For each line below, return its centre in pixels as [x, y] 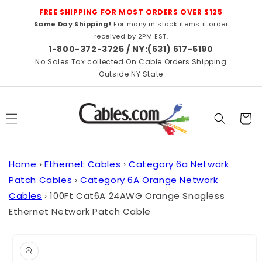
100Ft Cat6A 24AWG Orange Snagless [137, 195]
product [26, 244]
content [35, 18]
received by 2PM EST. [131, 36]
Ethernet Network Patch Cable [80, 211]
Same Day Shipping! [73, 24]
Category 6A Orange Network [149, 180]
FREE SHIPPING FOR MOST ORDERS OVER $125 [131, 12]
